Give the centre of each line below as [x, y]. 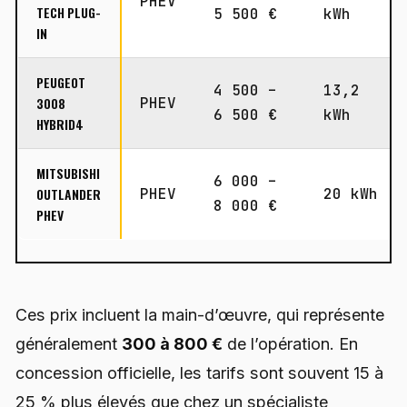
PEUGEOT [61, 83]
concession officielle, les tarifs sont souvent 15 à [199, 372]
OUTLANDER [69, 194]
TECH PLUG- [69, 13]
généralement [69, 343]
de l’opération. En [290, 343]
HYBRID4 [60, 124]
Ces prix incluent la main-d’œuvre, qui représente [200, 314]
